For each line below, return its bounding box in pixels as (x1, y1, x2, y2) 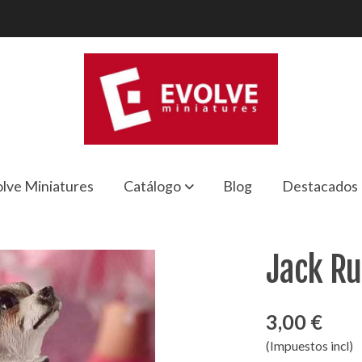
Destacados (282, 176, 359, 195)
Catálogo (123, 176, 181, 195)
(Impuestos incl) (266, 339, 354, 354)
